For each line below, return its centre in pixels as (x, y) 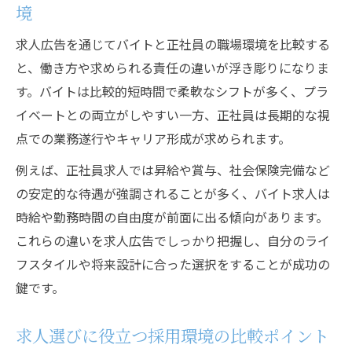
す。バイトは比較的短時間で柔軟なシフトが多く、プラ (172, 91)
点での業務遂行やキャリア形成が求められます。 (153, 138)
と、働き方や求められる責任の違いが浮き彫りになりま (172, 68)
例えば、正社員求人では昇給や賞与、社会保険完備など (173, 170)
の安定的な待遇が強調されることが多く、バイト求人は (173, 193)
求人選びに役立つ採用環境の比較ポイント (172, 335)
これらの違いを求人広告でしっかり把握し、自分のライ (173, 240)
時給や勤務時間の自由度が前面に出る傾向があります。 (172, 217)
